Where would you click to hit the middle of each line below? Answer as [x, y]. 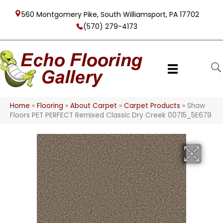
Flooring [50, 106]
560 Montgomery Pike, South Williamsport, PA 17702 [110, 14]
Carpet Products [152, 106]
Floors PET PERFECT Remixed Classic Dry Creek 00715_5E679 [111, 115]
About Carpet [94, 106]
